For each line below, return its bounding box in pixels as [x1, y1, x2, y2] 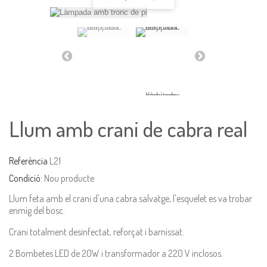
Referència [9, 154, 48, 167]
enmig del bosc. [9, 204, 65, 216]
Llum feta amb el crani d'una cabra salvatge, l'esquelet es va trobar [9, 192, 252, 204]
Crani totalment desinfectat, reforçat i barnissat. [9, 225, 184, 238]
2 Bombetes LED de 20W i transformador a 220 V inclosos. [9, 247, 223, 259]
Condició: [9, 172, 42, 184]
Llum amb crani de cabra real [9, 114, 247, 142]
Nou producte [44, 172, 94, 184]
